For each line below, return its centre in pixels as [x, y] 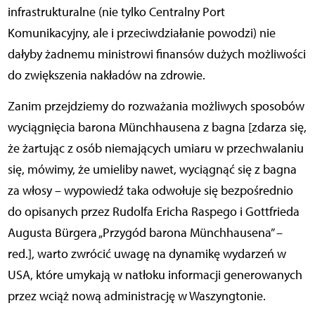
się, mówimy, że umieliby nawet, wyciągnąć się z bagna [152, 170]
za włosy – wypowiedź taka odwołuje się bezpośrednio [150, 191]
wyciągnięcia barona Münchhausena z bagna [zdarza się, [157, 128]
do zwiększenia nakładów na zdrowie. [106, 76]
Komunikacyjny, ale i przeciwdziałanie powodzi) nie [141, 33]
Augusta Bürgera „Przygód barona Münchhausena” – [145, 233]
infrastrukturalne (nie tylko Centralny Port [116, 12]
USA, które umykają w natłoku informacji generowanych [155, 275]
